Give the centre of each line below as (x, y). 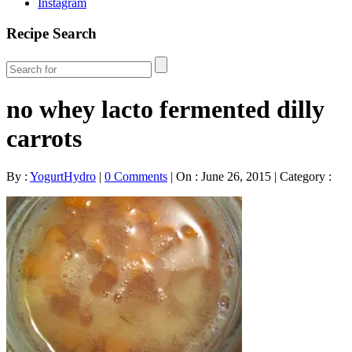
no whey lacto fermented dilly (165, 109)
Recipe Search (51, 33)
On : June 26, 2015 (224, 177)
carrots (44, 138)
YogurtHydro (63, 177)
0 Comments (136, 177)
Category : (304, 177)
